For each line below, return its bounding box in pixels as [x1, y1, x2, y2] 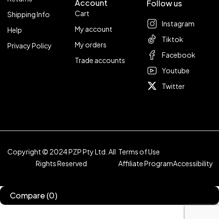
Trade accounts [74, 55, 125, 65]
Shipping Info [7, 9, 50, 19]
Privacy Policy [7, 41, 52, 50]
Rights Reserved [36, 158, 88, 168]
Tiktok [162, 34, 184, 44]
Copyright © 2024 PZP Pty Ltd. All [7, 147, 116, 156]
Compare [10, 190, 45, 200]
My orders [74, 40, 107, 49]
